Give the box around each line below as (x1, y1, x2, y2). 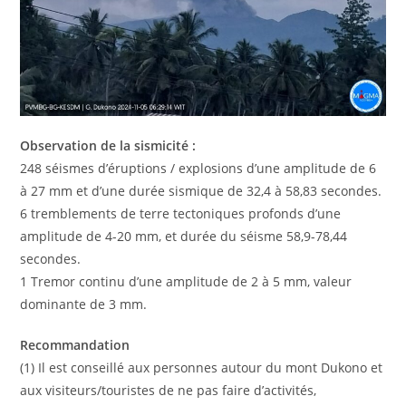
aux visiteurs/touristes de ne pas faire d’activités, (20, 382, 317, 400)
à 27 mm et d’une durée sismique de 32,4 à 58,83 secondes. (20, 182, 382, 200)
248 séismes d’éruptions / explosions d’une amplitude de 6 (20, 159, 377, 178)
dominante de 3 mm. (20, 295, 148, 314)
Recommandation (20, 336, 130, 354)
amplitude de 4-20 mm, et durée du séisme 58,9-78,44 (20, 227, 348, 246)
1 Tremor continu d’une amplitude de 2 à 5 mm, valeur (20, 273, 353, 291)
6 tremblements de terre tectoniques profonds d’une (20, 205, 342, 223)
